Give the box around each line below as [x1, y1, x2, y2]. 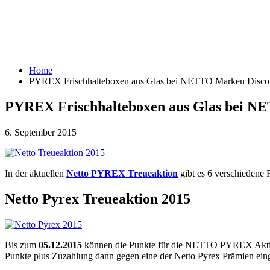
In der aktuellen [5, 168, 66, 178]
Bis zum [5, 239, 39, 250]
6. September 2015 [5, 127, 77, 137]
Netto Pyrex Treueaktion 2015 [5, 190, 190, 207]
